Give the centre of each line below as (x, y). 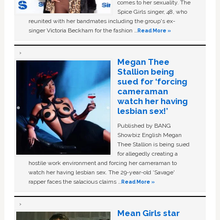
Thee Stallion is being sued (153, 144)
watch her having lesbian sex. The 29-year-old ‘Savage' (102, 172)
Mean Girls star (148, 213)
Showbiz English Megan (149, 135)
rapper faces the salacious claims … (75, 181)
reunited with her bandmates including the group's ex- (102, 21)
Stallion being (145, 71)
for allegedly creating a (147, 153)
